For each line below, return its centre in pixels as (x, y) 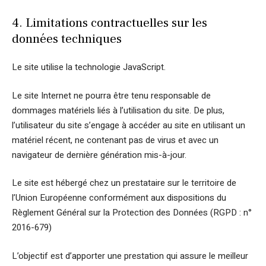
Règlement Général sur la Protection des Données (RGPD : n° (132, 213)
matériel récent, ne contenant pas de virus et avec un (115, 140)
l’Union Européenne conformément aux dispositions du (119, 198)
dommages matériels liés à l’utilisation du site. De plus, (118, 110)
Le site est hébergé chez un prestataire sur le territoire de (124, 183)
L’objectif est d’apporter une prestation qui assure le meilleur (130, 256)
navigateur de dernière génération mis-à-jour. (99, 155)
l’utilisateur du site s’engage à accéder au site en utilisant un (129, 125)
